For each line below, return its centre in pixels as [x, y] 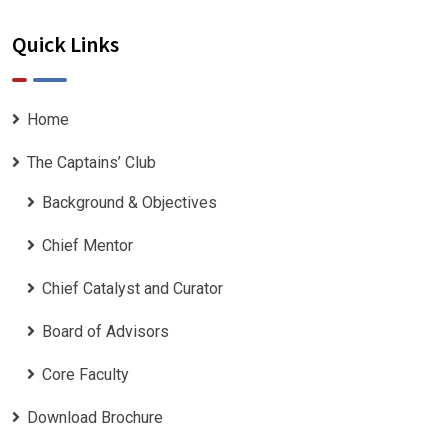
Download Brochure [95, 417]
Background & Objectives [129, 202]
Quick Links [65, 43]
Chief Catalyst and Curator [132, 288]
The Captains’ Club [91, 162]
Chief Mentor [87, 245]
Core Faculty [85, 374]
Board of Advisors [105, 331]
